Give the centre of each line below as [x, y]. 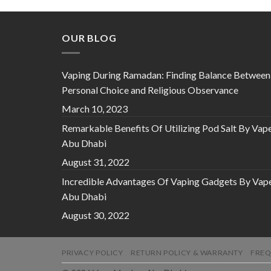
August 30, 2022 [96, 215]
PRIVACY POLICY [93, 252]
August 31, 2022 [96, 162]
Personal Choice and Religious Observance [150, 90]
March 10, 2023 [95, 108]
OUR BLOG [89, 38]
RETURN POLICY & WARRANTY [187, 252]
